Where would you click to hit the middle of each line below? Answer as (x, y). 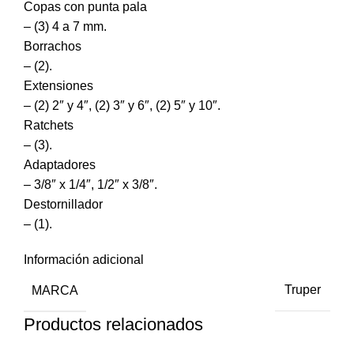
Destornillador (63, 204)
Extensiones (58, 85)
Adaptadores (60, 164)
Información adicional (84, 259)
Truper (303, 290)
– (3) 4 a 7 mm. (65, 26)
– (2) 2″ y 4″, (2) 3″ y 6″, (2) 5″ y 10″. (122, 105)
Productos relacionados (113, 324)
